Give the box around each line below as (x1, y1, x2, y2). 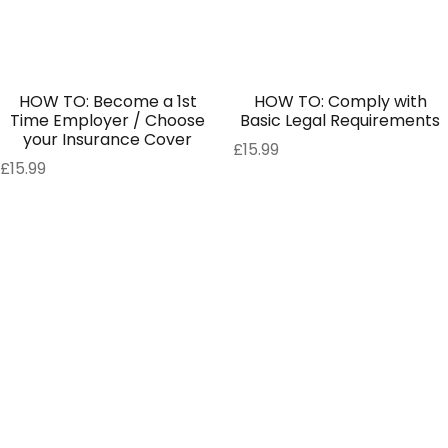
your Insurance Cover (23, 128, 193, 152)
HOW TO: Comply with (253, 90, 427, 114)
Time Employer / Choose (10, 109, 206, 133)
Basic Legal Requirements (240, 109, 441, 133)
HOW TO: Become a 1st (18, 90, 197, 114)
